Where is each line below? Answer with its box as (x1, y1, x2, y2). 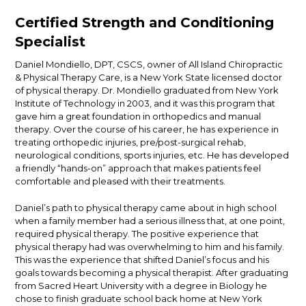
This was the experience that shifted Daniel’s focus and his (15, 254, 270, 265)
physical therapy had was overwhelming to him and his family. (15, 241, 285, 252)
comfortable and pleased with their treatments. (15, 176, 226, 186)
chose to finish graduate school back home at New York (15, 293, 263, 304)
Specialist (15, 33, 86, 50)
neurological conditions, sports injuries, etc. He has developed (15, 150, 290, 161)
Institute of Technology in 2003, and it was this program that (15, 98, 276, 109)
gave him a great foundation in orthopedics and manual (15, 111, 262, 122)
